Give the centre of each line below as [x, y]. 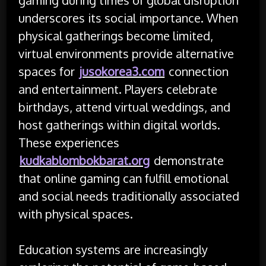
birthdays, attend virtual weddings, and [125, 107]
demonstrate [188, 160]
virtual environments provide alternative [126, 53]
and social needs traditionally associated [129, 196]
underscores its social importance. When [129, 18]
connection [197, 71]
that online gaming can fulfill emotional [124, 178]
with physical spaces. [76, 213]
